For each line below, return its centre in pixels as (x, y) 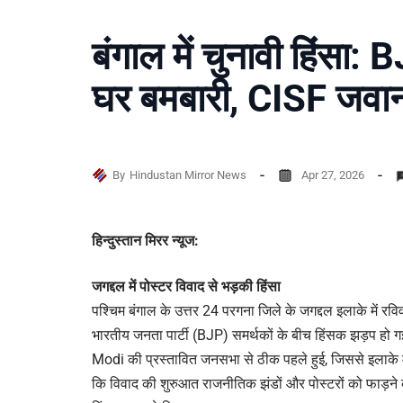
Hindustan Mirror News (188, 175)
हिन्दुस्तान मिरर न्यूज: (145, 241)
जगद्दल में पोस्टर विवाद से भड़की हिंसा (186, 287)
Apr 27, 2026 (333, 175)
